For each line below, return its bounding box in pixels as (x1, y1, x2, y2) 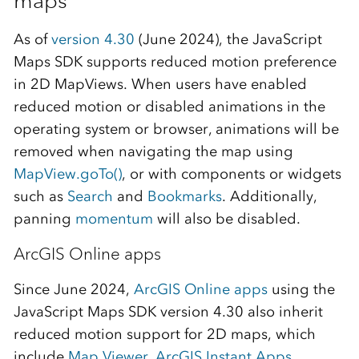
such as (13, 187, 67, 205)
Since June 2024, (13, 280, 134, 298)
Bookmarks (147, 187, 222, 205)
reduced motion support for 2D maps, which (13, 325, 316, 343)
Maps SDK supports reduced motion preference (13, 52, 337, 71)
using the (267, 280, 335, 298)
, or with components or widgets (121, 164, 341, 183)
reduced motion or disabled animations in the (13, 97, 325, 115)
